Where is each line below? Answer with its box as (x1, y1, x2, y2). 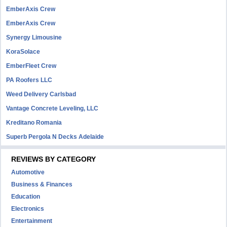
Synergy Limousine (6, 34, 62, 41)
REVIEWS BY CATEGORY (11, 155, 96, 163)
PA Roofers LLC (6, 77, 53, 84)
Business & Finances (11, 181, 73, 188)
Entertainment (11, 217, 53, 224)
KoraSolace (6, 48, 41, 55)
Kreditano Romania (6, 119, 62, 126)
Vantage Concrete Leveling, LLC (6, 105, 99, 112)
